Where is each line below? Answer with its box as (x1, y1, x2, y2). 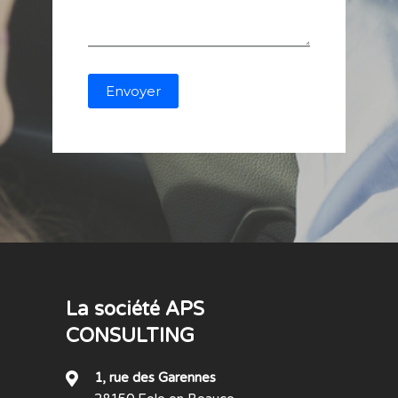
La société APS (66, 298, 204, 321)
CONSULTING (66, 324, 195, 347)
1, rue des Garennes (94, 370, 216, 386)
